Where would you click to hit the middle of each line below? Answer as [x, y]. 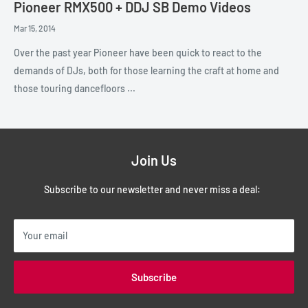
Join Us [154, 161]
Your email [45, 236]
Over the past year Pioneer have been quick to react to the [138, 53]
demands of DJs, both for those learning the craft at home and [146, 71]
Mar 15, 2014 [35, 29]
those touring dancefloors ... [75, 89]
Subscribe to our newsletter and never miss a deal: [154, 190]
